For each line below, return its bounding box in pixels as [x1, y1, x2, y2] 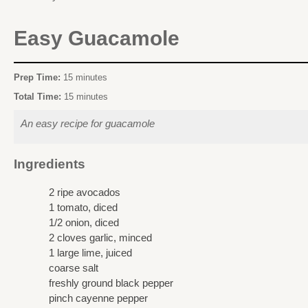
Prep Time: [14, 71, 63, 82]
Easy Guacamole [14, 27, 179, 49]
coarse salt [49, 261, 98, 274]
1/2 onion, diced [49, 216, 119, 228]
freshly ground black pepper [49, 276, 173, 289]
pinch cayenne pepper [49, 291, 148, 304]
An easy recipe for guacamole [21, 118, 155, 130]
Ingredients [14, 157, 85, 171]
